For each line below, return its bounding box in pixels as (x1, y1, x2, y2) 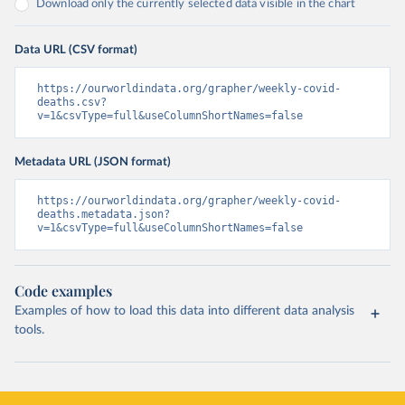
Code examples (14, 281, 112, 300)
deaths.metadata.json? (37, 208, 170, 221)
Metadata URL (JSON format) (14, 155, 171, 168)
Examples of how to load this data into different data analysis (14, 305, 354, 317)
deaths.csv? (37, 96, 107, 108)
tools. (14, 324, 44, 336)
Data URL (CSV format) (14, 43, 137, 56)
